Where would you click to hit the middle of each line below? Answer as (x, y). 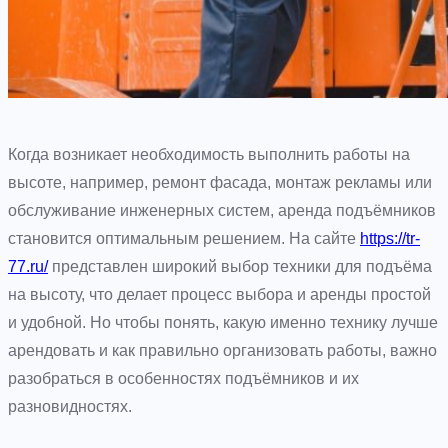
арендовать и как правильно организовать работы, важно (222, 351)
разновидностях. (70, 407)
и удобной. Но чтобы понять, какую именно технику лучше (223, 323)
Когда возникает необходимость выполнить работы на (209, 155)
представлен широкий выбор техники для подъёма (240, 267)
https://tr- (390, 239)
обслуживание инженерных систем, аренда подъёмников (222, 211)
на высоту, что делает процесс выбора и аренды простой (219, 295)
